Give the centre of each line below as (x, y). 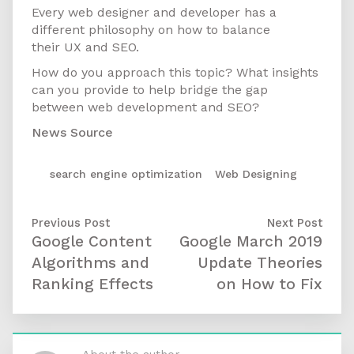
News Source (72, 133)
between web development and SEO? (145, 107)
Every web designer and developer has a (154, 13)
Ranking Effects (92, 284)
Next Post (295, 223)
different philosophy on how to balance (151, 30)
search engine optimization (126, 174)
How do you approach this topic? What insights (175, 73)
